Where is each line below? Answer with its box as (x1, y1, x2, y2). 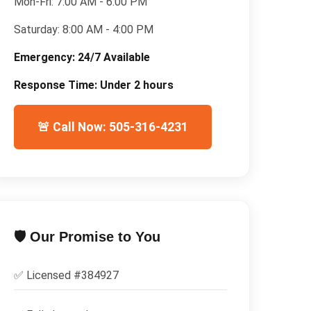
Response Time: (13, 78, 100, 92)
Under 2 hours (99, 78, 174, 92)
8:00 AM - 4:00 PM (62, 22, 153, 36)
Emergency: (13, 50, 78, 64)
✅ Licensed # (13, 268, 81, 282)
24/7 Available (77, 50, 150, 64)
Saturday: (13, 22, 62, 36)
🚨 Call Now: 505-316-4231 (37, 119, 188, 134)
